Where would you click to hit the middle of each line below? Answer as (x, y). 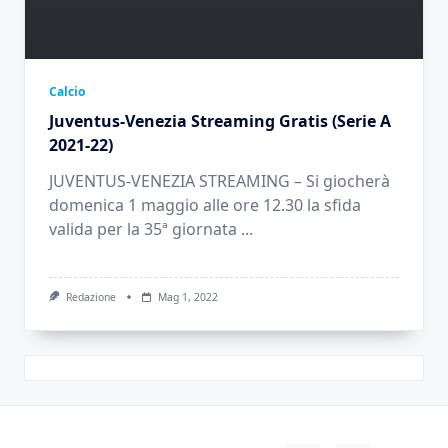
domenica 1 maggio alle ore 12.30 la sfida (205, 205)
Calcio (67, 91)
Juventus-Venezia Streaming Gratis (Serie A (220, 121)
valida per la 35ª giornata (143, 229)
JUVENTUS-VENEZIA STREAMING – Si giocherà (219, 181)
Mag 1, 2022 (187, 297)
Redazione (90, 297)
